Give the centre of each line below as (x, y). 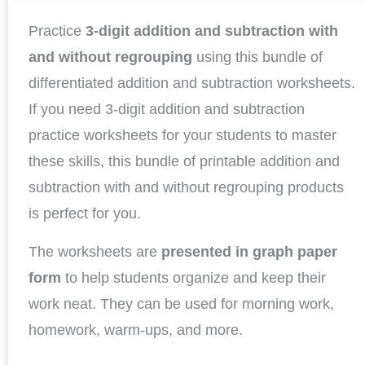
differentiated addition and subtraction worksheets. (192, 84)
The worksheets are (95, 251)
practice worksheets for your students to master (182, 136)
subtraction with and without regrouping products (186, 188)
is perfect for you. (85, 214)
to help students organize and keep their (196, 277)
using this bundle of (259, 57)
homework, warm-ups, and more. (136, 330)
